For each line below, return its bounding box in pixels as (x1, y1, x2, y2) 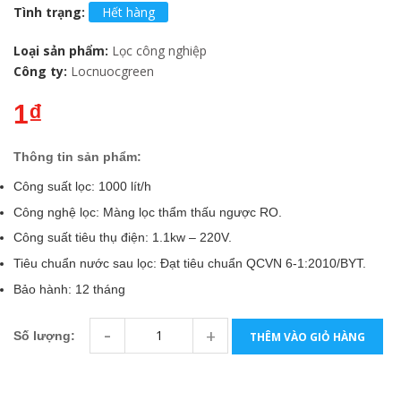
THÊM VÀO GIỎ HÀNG (250, 328, 365, 345)
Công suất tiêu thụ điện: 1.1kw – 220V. (13, 230, 232, 245)
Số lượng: (13, 328, 75, 344)
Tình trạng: (13, 4, 85, 21)
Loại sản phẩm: (13, 42, 108, 60)
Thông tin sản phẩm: (13, 149, 141, 165)
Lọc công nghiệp (112, 42, 207, 60)
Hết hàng (102, 4, 155, 21)
